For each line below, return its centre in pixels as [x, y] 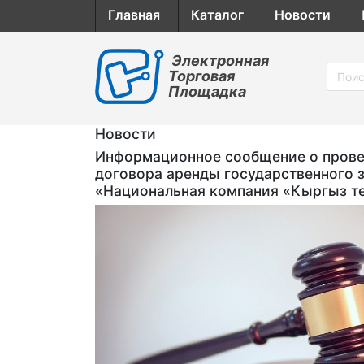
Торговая [201, 76]
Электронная [220, 61]
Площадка [207, 91]
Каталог [217, 15]
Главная [134, 15]
